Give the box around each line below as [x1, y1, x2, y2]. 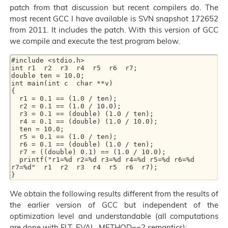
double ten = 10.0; [11, 71, 84, 79]
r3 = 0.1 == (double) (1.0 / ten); [11, 109, 19, 118]
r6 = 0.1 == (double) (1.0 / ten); [11, 140, 19, 148]
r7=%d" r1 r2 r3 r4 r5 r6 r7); [11, 163, 158, 171]
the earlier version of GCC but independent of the [10, 199, 218, 210]
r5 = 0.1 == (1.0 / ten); [11, 132, 19, 140]
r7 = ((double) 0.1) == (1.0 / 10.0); [11, 148, 19, 156]
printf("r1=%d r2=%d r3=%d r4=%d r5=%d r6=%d [11, 155, 19, 163]
